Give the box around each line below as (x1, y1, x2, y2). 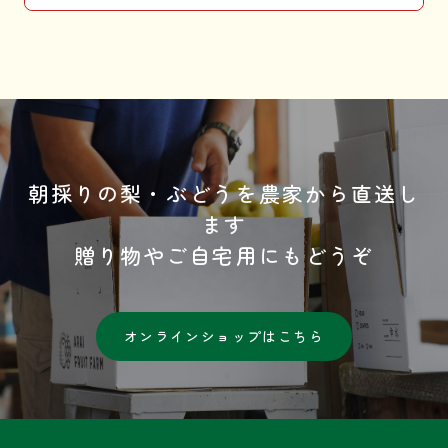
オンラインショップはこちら (123, 325, 325, 346)
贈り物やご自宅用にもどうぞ (73, 239, 375, 270)
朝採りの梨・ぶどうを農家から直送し (27, 177, 421, 208)
